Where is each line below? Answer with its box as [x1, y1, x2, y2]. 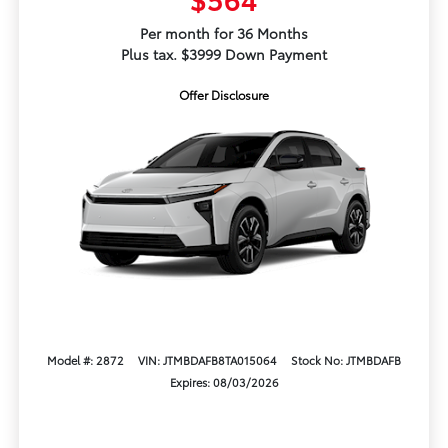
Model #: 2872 [46, 351, 124, 368]
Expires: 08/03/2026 [169, 373, 279, 390]
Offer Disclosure [179, 86, 269, 104]
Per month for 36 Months [140, 23, 308, 44]
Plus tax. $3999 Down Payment [121, 44, 327, 65]
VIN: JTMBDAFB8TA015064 [138, 351, 277, 368]
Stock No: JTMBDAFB [291, 351, 402, 368]
